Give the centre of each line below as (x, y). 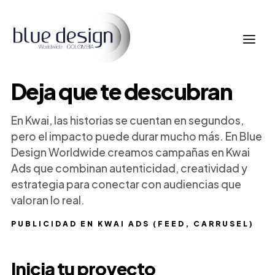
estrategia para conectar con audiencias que (126, 184)
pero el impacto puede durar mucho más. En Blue (136, 136)
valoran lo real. (48, 200)
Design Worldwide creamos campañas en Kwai (130, 152)
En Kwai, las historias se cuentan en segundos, (127, 120)
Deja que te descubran (122, 91)
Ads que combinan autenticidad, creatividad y (129, 168)
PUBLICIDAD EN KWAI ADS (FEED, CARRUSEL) (132, 224)
